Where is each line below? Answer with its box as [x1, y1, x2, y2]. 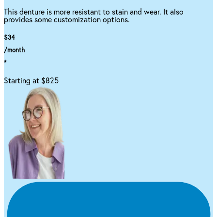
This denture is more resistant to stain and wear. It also [4, 8, 184, 16]
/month [4, 47, 25, 54]
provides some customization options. [4, 16, 130, 24]
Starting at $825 [4, 77, 59, 85]
